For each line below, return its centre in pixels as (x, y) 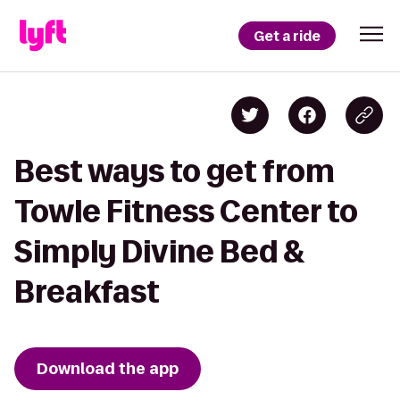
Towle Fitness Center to (186, 211)
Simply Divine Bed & (160, 251)
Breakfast (87, 292)
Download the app (108, 369)
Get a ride (287, 36)
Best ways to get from (175, 171)
